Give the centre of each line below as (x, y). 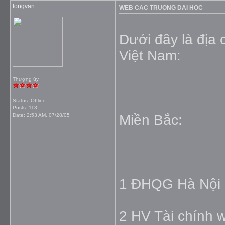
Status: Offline (29, 101)
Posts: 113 (25, 108)
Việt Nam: (150, 55)
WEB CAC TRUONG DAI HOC (161, 8)
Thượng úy (26, 79)
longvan (24, 6)
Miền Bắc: (151, 120)
